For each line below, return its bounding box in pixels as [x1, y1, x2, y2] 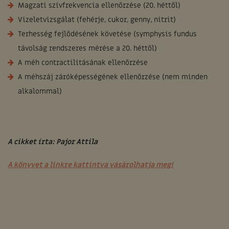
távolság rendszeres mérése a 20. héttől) [18, 43, 157, 53]
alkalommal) [18, 86, 62, 96]
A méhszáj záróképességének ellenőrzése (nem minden [18, 72, 208, 82]
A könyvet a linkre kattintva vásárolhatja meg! [8, 160, 173, 170]
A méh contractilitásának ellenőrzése [18, 58, 148, 67]
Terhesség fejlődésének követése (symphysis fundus [18, 29, 197, 39]
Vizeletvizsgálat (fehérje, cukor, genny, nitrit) [18, 15, 176, 25]
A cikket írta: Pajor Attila [8, 137, 98, 147]
